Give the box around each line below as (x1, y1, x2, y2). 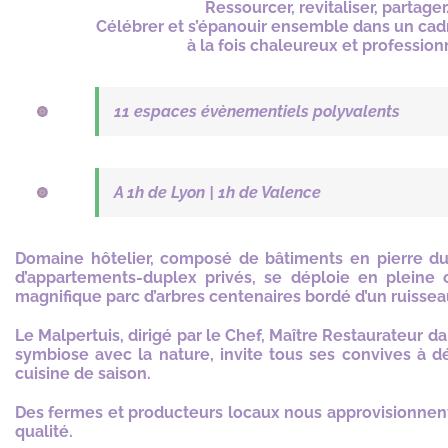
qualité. (15, 422, 73, 442)
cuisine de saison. (15, 364, 151, 384)
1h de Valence (218, 183, 321, 203)
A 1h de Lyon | (114, 183, 218, 203)
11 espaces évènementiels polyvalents (114, 102, 400, 122)
